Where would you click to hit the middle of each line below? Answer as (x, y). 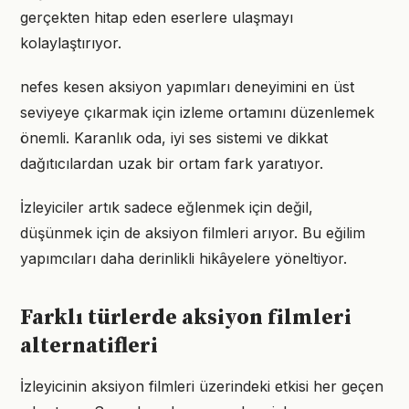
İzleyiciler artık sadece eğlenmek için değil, (167, 207)
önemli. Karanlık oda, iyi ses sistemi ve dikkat (174, 138)
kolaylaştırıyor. (71, 43)
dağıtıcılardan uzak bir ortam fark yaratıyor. (172, 163)
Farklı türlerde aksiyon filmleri (186, 318)
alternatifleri (89, 346)
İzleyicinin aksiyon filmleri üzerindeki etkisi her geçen (202, 386)
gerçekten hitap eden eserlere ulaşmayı (157, 17)
